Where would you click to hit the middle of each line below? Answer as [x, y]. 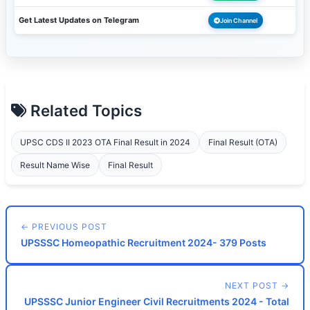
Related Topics [84, 110]
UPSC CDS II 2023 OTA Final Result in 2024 [105, 142]
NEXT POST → [257, 285]
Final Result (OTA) [243, 142]
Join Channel [239, 20]
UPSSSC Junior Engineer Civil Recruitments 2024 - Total [157, 301]
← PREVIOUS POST [64, 227]
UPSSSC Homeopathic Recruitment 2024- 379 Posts [144, 243]
